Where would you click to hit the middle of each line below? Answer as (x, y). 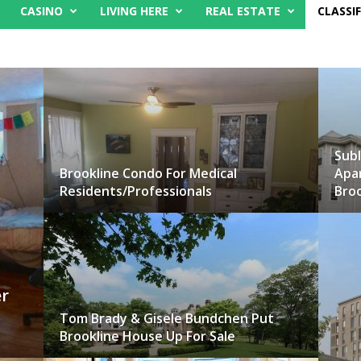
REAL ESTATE (243, 11)
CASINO (41, 11)
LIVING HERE (134, 11)
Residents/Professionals (135, 191)
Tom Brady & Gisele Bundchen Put (166, 318)
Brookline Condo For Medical (148, 173)
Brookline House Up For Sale (147, 336)
